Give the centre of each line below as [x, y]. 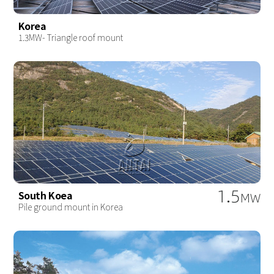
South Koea [45, 195]
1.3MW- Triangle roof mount [70, 37]
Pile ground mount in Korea [70, 206]
